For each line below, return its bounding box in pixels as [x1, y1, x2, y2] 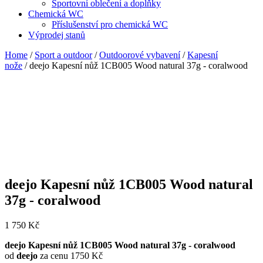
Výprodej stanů [28, 29, 85, 40]
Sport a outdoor [35, 49, 92, 60]
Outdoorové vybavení [99, 49, 180, 60]
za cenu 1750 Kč [38, 250, 103, 261]
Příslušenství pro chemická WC [52, 19, 168, 29]
